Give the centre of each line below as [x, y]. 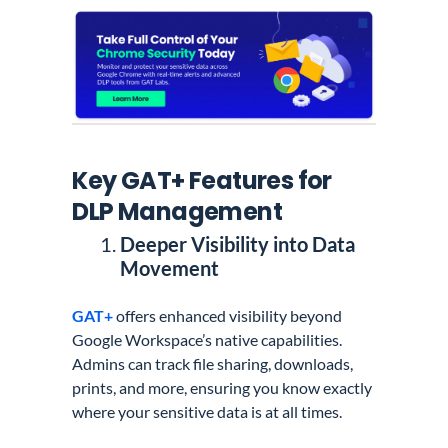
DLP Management [177, 212]
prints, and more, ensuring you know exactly [222, 388]
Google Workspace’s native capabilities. [207, 340]
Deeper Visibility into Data [238, 244]
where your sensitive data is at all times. [207, 412]
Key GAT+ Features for [202, 181]
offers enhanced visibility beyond [229, 316]
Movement [170, 268]
